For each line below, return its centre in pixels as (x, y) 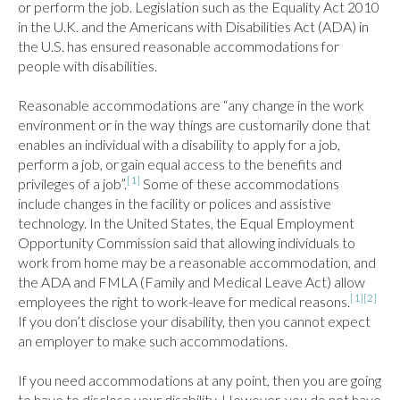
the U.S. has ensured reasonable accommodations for (179, 46)
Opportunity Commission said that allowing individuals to (187, 242)
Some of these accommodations (240, 183)
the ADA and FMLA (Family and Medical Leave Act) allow (192, 282)
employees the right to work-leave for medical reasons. (184, 301)
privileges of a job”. (72, 183)
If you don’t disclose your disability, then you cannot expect (194, 321)
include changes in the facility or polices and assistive (175, 203)
